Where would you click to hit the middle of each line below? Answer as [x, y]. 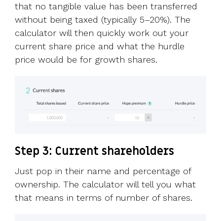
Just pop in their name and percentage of [103, 171]
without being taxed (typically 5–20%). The [103, 19]
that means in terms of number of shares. [104, 198]
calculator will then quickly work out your [102, 33]
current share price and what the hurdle [100, 46]
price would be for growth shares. [86, 59]
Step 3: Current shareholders [94, 152]
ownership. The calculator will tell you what [105, 184]
